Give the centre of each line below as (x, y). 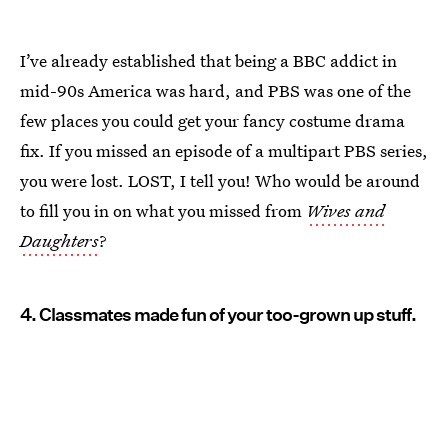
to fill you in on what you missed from (163, 211)
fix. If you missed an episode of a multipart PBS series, (224, 151)
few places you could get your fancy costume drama (212, 121)
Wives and (345, 211)
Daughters (59, 241)
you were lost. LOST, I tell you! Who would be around (220, 181)
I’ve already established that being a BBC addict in (208, 61)
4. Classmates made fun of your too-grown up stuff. (218, 315)
